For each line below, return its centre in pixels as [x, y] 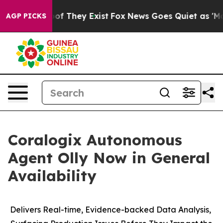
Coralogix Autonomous [95, 140]
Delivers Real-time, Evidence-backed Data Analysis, [111, 210]
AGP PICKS [26, 16]
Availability [52, 176]
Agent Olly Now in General [109, 158]
